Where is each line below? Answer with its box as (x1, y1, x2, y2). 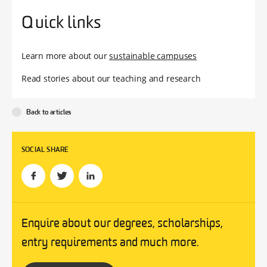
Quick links (21, 15, 101, 32)
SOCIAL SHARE (21, 147, 69, 154)
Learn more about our (21, 50, 110, 62)
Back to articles (26, 109, 72, 117)
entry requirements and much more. (21, 237, 199, 250)
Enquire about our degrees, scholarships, (21, 218, 223, 231)
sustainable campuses (109, 50, 197, 62)
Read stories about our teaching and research (21, 73, 201, 85)
